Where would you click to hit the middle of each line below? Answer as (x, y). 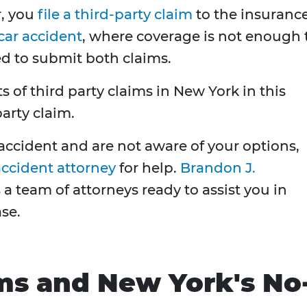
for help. (148, 168)
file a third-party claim (115, 15)
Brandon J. (218, 168)
